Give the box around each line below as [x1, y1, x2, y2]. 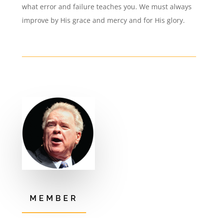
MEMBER [29, 194, 78, 203]
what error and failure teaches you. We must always [21, 2, 192, 11]
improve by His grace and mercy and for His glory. [21, 16, 185, 25]
